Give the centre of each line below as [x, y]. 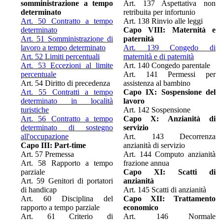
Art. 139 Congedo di [169, 47]
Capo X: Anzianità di [169, 118]
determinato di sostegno [67, 127]
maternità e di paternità [159, 56]
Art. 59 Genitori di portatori [67, 181]
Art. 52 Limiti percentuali [60, 56]
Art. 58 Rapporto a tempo [67, 163]
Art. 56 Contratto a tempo [67, 118]
